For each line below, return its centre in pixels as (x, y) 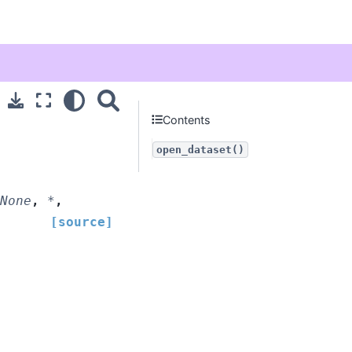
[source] (82, 222)
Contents (187, 119)
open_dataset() (200, 150)
